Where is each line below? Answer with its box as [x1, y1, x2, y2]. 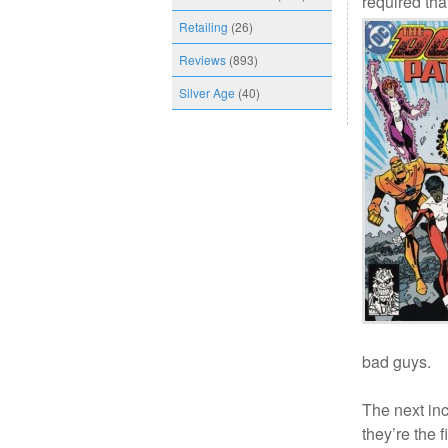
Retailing [179, 18, 228, 35]
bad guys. [362, 350, 431, 373]
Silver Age [179, 84, 235, 101]
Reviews [179, 51, 226, 68]
